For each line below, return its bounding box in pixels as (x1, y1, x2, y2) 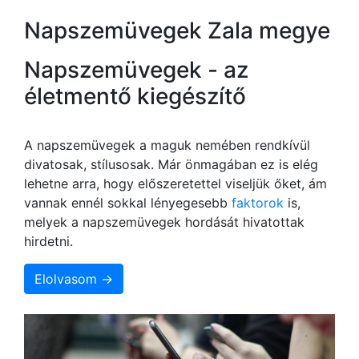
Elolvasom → (34, 270, 113, 287)
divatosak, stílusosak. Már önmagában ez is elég (24, 155, 318, 172)
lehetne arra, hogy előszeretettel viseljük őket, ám (24, 175, 327, 192)
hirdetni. (24, 232, 73, 249)
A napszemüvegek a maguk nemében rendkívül (24, 136, 310, 153)
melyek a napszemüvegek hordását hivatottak (24, 213, 305, 230)
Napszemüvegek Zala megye (24, 16, 330, 44)
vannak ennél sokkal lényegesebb (24, 194, 232, 211)
